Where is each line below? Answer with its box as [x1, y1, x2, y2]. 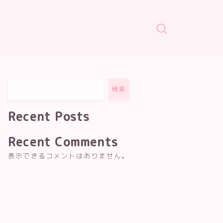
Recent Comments [8, 133, 118, 150]
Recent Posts [8, 108, 90, 125]
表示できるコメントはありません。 [8, 151, 129, 160]
